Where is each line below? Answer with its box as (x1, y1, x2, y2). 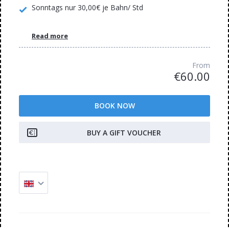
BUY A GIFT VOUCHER (86, 127, 161, 138)
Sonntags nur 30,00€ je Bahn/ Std (32, 2, 143, 12)
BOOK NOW (94, 101, 135, 111)
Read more (32, 31, 68, 41)
